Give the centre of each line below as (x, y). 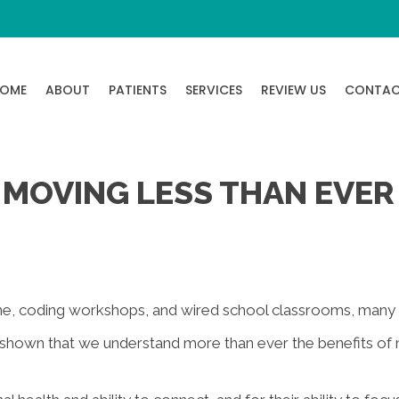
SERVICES (214, 90)
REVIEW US (293, 90)
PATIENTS (138, 90)
